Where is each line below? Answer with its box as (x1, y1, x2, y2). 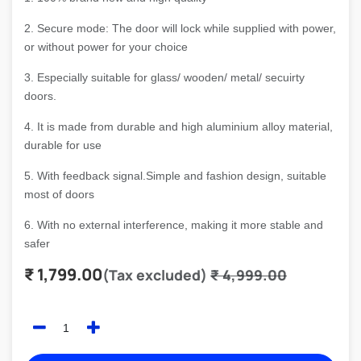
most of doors (24, 188, 94, 201)
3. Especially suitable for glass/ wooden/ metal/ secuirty (24, 71, 305, 84)
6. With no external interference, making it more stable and (24, 218, 323, 231)
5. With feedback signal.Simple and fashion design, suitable (24, 169, 326, 182)
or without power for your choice (24, 40, 188, 53)
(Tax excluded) (102, 265, 207, 284)
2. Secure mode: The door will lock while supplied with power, (24, 22, 336, 35)
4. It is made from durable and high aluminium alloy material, (24, 120, 333, 133)
